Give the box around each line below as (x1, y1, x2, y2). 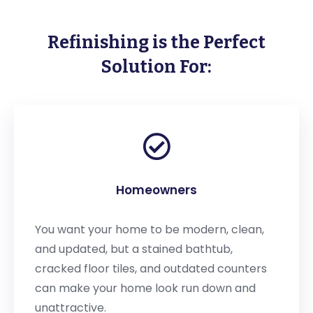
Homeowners (116, 182, 197, 199)
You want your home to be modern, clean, (35, 221, 264, 238)
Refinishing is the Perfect (48, 32, 265, 54)
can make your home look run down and (35, 280, 256, 297)
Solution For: (101, 57, 212, 78)
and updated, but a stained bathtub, (35, 241, 233, 258)
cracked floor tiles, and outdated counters (35, 261, 267, 277)
